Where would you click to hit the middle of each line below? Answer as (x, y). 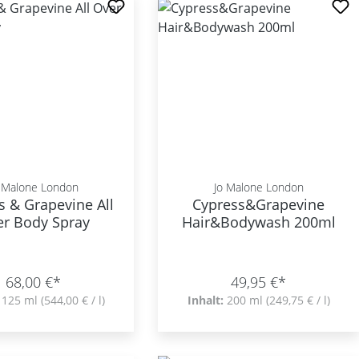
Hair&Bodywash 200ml (258, 222)
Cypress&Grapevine (259, 204)
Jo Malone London (258, 187)
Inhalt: (207, 300)
